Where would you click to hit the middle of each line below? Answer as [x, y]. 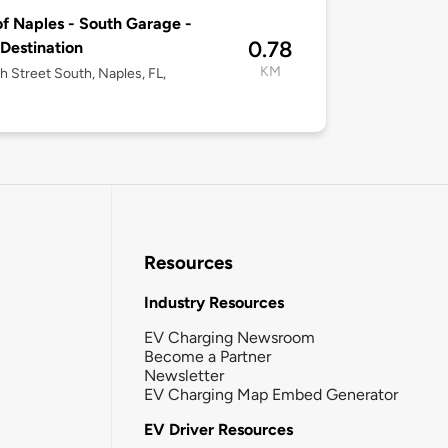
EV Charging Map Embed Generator [271, 394]
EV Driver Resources [218, 429]
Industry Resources [214, 302]
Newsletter [184, 375]
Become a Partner [207, 356]
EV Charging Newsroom [229, 337]
